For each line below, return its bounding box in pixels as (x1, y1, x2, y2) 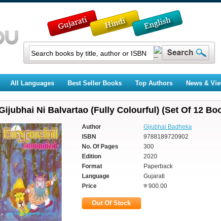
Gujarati (143, 173, 165, 180)
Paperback (143, 163, 173, 170)
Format (81, 163, 102, 170)
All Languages (10, 79, 54, 87)
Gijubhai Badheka (143, 123, 192, 130)
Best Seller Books (67, 79, 122, 87)
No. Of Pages (81, 143, 118, 150)
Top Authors (135, 79, 173, 87)
